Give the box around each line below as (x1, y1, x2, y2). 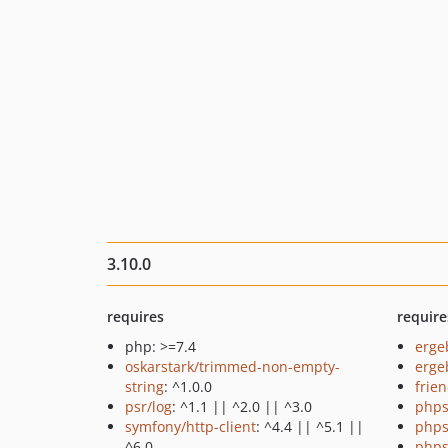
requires (107, 307, 164, 326)
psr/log (125, 397, 172, 416)
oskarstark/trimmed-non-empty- (125, 357, 340, 376)
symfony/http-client (125, 417, 256, 436)
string (125, 377, 164, 396)
